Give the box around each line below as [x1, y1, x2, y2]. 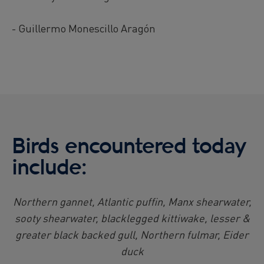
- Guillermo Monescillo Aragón [12, 21, 156, 35]
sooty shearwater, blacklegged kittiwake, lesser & [14, 211, 250, 225]
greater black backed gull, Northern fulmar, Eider [15, 227, 249, 242]
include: [12, 157, 87, 179]
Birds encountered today [12, 136, 246, 158]
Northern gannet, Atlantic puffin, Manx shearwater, [12, 194, 252, 209]
